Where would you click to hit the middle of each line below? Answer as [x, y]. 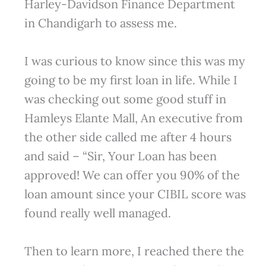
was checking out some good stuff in [125, 99]
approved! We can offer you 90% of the [132, 175]
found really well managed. [97, 213]
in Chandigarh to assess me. [100, 23]
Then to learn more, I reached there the [134, 251]
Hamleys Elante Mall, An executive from [133, 118]
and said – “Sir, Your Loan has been [120, 156]
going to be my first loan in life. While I [131, 80]
